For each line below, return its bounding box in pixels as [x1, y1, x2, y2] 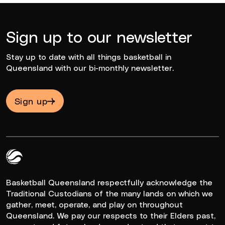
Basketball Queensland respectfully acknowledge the [6, 177, 212, 187]
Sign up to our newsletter [6, 26, 192, 46]
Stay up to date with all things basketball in [6, 52, 171, 62]
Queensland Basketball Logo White [6, 165, 140, 175]
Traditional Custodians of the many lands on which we [6, 188, 213, 198]
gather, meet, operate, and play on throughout [6, 199, 183, 209]
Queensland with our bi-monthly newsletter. [6, 63, 174, 73]
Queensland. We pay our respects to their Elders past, [6, 210, 215, 220]
